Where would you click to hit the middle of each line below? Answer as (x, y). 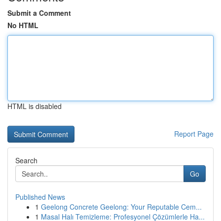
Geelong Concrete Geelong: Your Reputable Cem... (121, 207)
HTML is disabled (35, 106)
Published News (40, 197)
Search (26, 160)
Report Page (194, 134)
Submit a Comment (39, 13)
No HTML (23, 25)
